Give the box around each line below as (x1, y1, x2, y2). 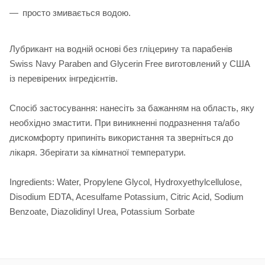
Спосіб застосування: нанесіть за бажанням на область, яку (9, 103, 254, 114)
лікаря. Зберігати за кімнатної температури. (9, 147, 186, 158)
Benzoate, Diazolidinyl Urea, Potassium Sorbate (9, 206, 195, 217)
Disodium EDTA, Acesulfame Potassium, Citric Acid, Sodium (9, 192, 244, 202)
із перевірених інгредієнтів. (9, 73, 118, 84)
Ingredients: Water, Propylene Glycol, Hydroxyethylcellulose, (9, 177, 242, 188)
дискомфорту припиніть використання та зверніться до (9, 132, 233, 143)
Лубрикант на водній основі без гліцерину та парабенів (9, 44, 232, 54)
